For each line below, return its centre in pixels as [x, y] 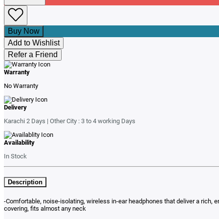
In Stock [15, 156]
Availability [19, 143]
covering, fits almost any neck [45, 208]
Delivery [15, 108]
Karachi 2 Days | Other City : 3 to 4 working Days [70, 121]
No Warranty [21, 86]
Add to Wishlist [34, 43]
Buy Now [24, 31]
